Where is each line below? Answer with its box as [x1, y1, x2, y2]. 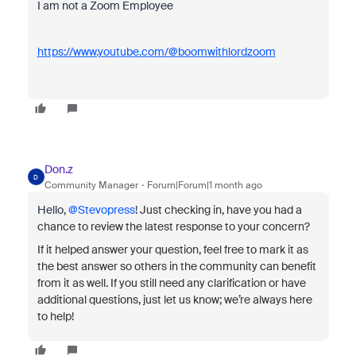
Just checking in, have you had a [139, 203, 302, 217]
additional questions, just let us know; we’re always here [37, 292, 312, 307]
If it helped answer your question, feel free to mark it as [37, 242, 308, 257]
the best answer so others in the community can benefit [37, 259, 316, 273]
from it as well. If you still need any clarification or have [37, 276, 306, 290]
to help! [37, 309, 74, 323]
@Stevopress [68, 203, 135, 217]
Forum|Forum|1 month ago [146, 179, 262, 192]
